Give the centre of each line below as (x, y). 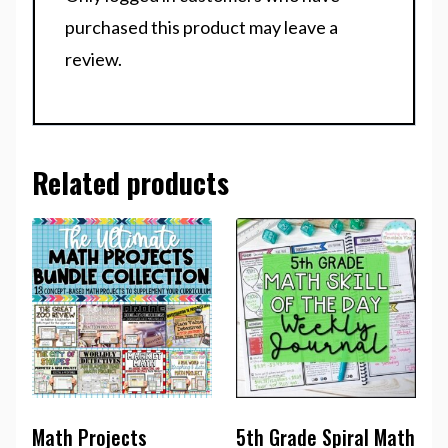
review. (93, 59)
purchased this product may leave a (201, 27)
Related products (130, 183)
